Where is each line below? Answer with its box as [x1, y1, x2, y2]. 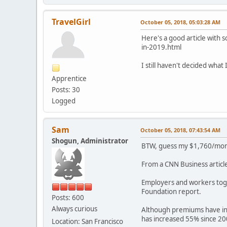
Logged [52, 96, 75, 105]
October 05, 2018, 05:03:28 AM [140, 18, 220, 26]
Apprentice [52, 73, 87, 83]
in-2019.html [141, 42, 181, 52]
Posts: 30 [52, 85, 80, 94]
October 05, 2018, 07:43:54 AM [140, 126, 220, 134]
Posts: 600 [52, 193, 84, 202]
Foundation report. [141, 186, 201, 196]
